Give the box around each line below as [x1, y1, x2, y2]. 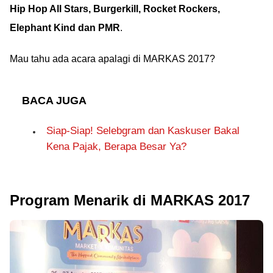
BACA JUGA [22, 94, 87, 107]
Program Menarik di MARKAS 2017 [10, 192, 250, 208]
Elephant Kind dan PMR [10, 23, 120, 33]
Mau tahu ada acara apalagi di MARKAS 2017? [10, 54, 215, 64]
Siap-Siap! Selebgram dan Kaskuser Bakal [46, 125, 239, 136]
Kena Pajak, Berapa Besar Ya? [46, 141, 186, 152]
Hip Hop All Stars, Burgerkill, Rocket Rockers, [10, 4, 220, 14]
